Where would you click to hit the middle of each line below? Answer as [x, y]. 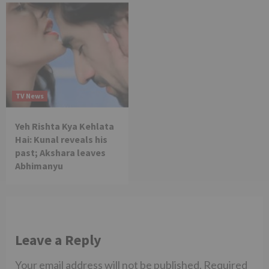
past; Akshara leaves [60, 153]
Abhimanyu [39, 166]
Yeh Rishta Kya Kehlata [65, 126]
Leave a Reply [58, 240]
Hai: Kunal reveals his [61, 140]
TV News [30, 96]
